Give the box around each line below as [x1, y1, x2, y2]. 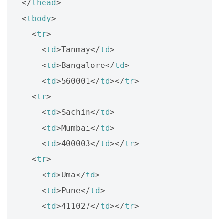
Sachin [61, 107, 90, 117]
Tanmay [61, 44, 90, 54]
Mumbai [61, 123, 90, 132]
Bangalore [61, 60, 105, 70]
